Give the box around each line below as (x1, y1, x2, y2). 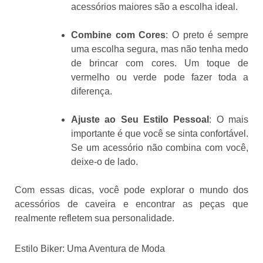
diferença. (71, 86, 112, 96)
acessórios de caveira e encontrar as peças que (15, 198, 248, 209)
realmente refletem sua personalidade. (15, 213, 174, 223)
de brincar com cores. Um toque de (71, 58, 248, 68)
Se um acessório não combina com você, (71, 142, 248, 153)
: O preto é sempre (166, 29, 249, 40)
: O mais (209, 114, 249, 124)
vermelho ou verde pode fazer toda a (71, 72, 248, 82)
